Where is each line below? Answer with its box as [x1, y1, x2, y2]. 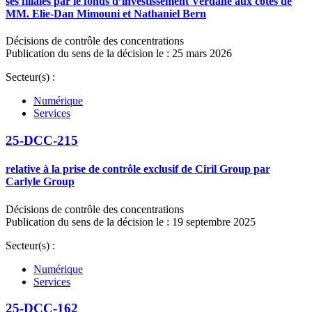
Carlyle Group [6, 175, 75, 188]
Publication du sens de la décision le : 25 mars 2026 [6, 47, 232, 60]
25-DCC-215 [6, 133, 78, 148]
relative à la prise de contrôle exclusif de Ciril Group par [6, 163, 270, 175]
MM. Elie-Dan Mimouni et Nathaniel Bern [6, 8, 206, 20]
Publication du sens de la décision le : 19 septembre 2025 [6, 215, 256, 228]
